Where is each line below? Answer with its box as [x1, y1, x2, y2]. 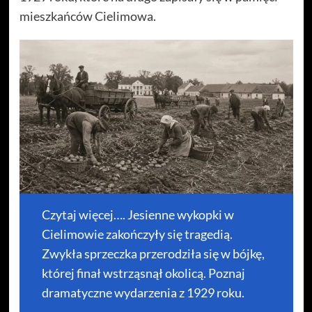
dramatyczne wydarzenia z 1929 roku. [41, 284, 244, 300]
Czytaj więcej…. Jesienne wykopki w [41, 206, 234, 222]
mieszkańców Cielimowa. [19, 8, 156, 24]
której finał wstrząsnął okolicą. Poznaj [41, 265, 245, 281]
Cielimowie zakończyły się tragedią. [41, 226, 233, 242]
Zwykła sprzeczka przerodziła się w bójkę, [41, 245, 265, 261]
